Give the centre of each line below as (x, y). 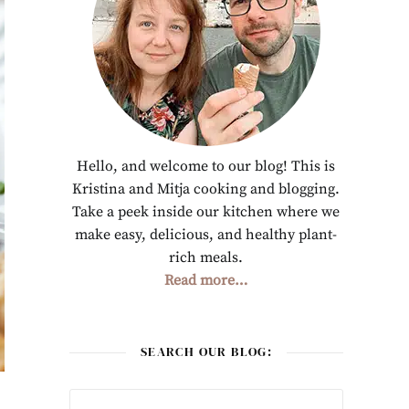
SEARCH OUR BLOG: (206, 351)
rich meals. (206, 257)
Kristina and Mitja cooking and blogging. (206, 189)
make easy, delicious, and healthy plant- (206, 235)
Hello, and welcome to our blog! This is (206, 166)
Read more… (206, 280)
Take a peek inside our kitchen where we (206, 212)
